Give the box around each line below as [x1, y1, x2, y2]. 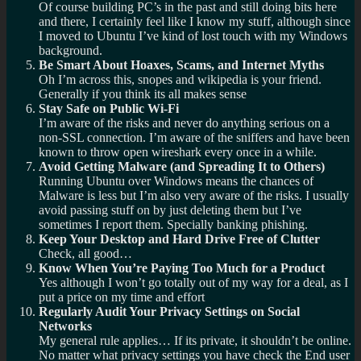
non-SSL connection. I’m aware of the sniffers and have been [39, 131, 350, 145]
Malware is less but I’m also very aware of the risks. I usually [39, 189, 349, 203]
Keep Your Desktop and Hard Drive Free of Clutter [39, 232, 320, 247]
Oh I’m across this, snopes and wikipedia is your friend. [39, 73, 322, 87]
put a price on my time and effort [39, 290, 205, 305]
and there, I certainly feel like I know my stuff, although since [39, 15, 351, 29]
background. [39, 44, 102, 58]
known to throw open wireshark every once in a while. [39, 145, 317, 160]
